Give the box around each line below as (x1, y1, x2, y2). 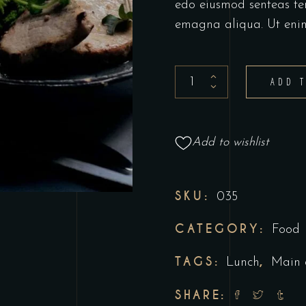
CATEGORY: (175, 221, 273, 236)
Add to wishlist (192, 136, 269, 150)
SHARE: (175, 287, 226, 303)
